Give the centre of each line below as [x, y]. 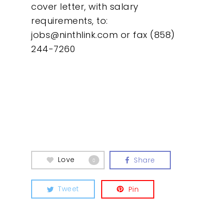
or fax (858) [146, 35]
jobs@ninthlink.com [74, 35]
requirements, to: [70, 21]
